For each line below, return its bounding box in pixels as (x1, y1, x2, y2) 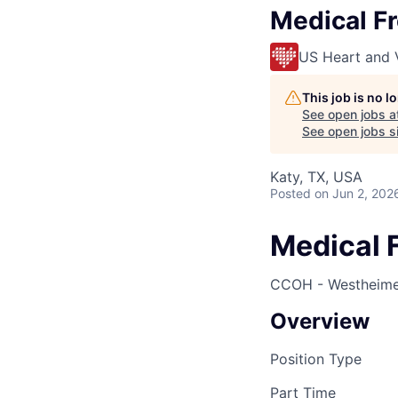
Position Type (270, 350, 362, 369)
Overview (270, 308, 370, 335)
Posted (270, 185, 311, 201)
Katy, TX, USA (270, 167, 362, 186)
